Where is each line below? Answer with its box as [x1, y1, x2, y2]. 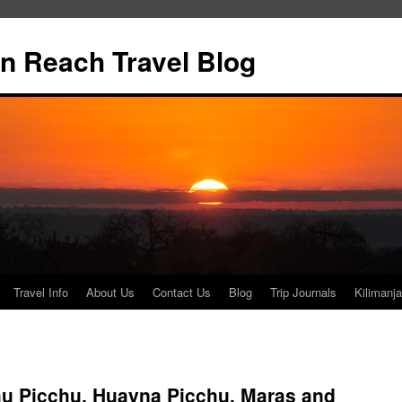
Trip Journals [270, 284, 336, 301]
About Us [86, 284, 135, 301]
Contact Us [153, 284, 211, 301]
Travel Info [13, 284, 68, 301]
